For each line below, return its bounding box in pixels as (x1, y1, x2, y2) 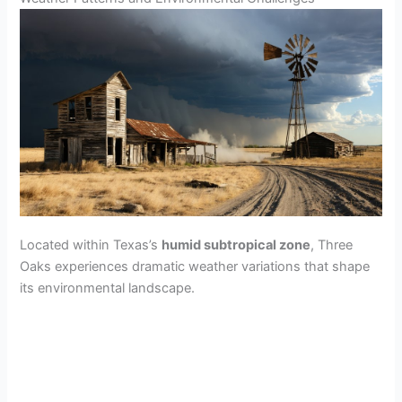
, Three (310, 236, 354, 253)
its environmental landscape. (20, 279, 196, 296)
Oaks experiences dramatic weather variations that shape (20, 258, 371, 275)
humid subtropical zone (162, 236, 311, 253)
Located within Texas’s (20, 236, 162, 253)
